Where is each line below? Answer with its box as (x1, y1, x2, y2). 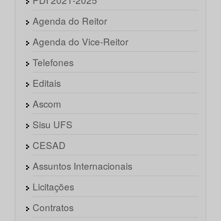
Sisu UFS (33, 117, 73, 131)
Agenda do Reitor (33, 14, 107, 28)
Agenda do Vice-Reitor (33, 35, 128, 48)
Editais (33, 76, 61, 90)
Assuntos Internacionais (33, 159, 132, 173)
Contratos (33, 200, 74, 214)
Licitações (33, 180, 74, 193)
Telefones (33, 55, 74, 69)
